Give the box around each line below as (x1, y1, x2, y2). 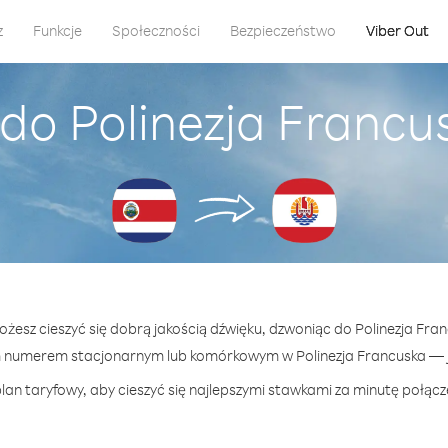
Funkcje (32, 21, 82, 40)
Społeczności (111, 21, 200, 40)
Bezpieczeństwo (229, 21, 336, 40)
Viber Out (365, 21, 429, 40)
